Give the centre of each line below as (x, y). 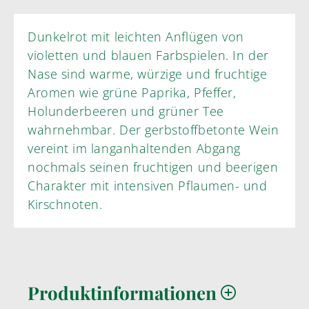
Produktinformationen (124, 293)
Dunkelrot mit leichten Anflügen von (136, 37)
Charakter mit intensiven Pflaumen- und (71, 186)
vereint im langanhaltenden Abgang (59, 149)
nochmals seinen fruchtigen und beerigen (153, 167)
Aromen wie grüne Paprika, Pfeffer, (132, 93)
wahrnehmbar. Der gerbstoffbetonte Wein (153, 130)
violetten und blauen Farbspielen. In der (148, 56)
